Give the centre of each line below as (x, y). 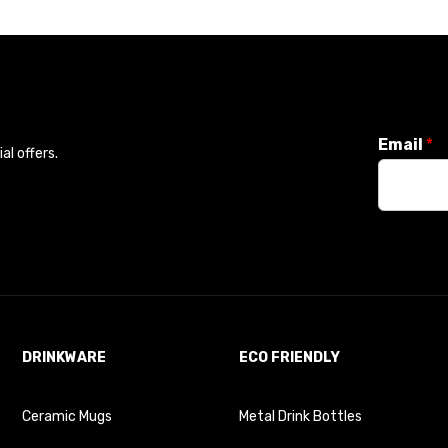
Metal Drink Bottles (300, 417)
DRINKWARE (64, 358)
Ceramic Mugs (67, 417)
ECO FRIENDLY (289, 358)
